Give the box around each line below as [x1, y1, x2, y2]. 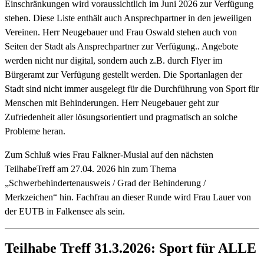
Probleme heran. [5, 126, 65, 136]
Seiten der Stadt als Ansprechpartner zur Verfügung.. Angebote [5, 41, 238, 51]
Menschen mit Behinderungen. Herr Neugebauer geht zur [5, 97, 219, 108]
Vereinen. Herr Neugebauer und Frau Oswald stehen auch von [5, 27, 237, 37]
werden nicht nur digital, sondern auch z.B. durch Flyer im [5, 55, 222, 65]
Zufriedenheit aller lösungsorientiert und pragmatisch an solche [5, 111, 237, 122]
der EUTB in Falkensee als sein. [5, 206, 125, 216]
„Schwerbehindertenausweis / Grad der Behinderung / [5, 177, 206, 188]
